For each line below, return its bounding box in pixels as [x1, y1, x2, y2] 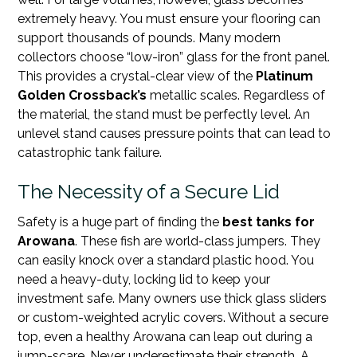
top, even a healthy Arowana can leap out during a [18, 328, 313, 344]
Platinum [256, 68, 314, 84]
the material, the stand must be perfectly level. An [18, 106, 311, 122]
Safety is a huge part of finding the [18, 214, 223, 229]
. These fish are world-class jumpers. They [75, 233, 321, 249]
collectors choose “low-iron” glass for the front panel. [18, 49, 331, 65]
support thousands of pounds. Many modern [18, 29, 281, 45]
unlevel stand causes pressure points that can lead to [18, 125, 331, 141]
